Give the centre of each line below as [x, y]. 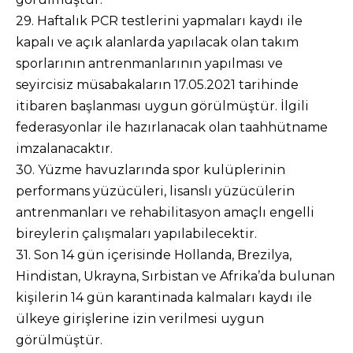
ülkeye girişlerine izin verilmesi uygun [140, 319]
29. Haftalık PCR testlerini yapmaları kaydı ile [159, 21]
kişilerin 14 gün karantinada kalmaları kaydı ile [164, 297]
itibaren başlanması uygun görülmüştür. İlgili [162, 106]
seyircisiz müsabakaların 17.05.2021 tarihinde [157, 85]
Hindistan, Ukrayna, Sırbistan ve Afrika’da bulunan [175, 276]
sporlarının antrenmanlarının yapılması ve [149, 63]
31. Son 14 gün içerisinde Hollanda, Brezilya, [154, 255]
